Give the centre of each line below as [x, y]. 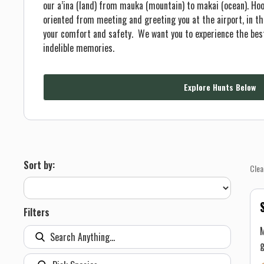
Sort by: [40, 165]
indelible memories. [79, 48]
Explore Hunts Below [220, 87]
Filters [37, 212]
